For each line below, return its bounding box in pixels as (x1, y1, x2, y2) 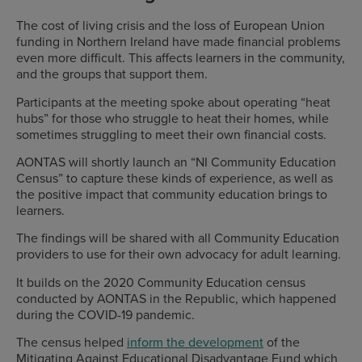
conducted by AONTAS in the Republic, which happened (16, 288, 336, 307)
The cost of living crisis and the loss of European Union (16, 16, 325, 35)
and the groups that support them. (16, 65, 208, 83)
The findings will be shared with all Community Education (16, 229, 339, 247)
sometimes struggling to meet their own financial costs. (16, 124, 326, 143)
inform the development (127, 333, 263, 351)
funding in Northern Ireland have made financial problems (16, 32, 340, 51)
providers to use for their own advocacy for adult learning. (16, 245, 341, 263)
